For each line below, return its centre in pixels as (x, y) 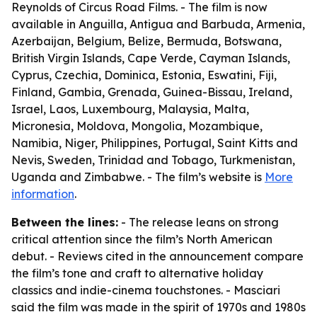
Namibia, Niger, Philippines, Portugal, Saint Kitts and (155, 143)
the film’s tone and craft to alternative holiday (137, 273)
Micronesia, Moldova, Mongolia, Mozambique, (137, 126)
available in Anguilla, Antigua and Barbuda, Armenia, (158, 24)
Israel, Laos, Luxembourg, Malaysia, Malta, (130, 109)
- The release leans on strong (198, 222)
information (43, 194)
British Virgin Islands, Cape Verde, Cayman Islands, (151, 58)
